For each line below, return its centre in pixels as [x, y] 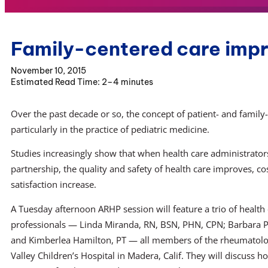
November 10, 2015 [48, 70]
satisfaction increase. [54, 185]
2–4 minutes [127, 82]
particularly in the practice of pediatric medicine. [110, 129]
